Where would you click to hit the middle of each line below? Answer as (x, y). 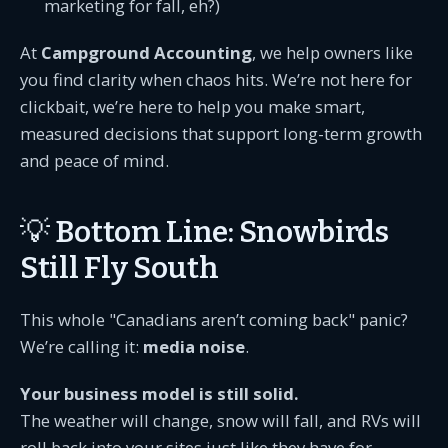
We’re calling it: (81, 346)
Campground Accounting (146, 52)
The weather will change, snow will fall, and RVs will (220, 420)
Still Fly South (119, 268)
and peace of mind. (94, 160)
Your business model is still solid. (159, 393)
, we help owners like (332, 52)
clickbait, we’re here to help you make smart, (192, 106)
